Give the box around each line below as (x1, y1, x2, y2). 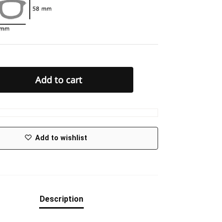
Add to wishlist (35, 134, 88, 143)
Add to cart (35, 74, 83, 86)
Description (39, 194, 83, 204)
